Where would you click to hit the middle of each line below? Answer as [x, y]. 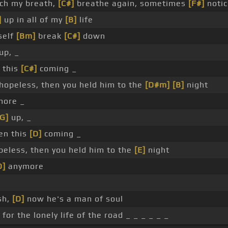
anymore [24, 166]
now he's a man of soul [74, 199]
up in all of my [33, 20]
